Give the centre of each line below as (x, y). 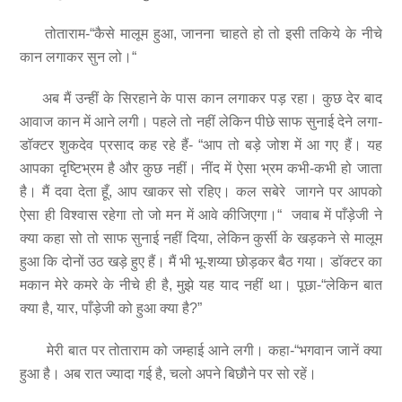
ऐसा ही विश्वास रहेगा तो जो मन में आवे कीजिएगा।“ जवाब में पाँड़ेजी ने (201, 215)
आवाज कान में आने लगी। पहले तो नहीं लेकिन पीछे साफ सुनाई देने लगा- (201, 122)
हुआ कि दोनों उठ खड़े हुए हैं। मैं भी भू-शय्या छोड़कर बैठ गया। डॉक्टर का (201, 262)
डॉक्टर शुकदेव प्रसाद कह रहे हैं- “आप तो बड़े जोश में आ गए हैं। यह (201, 145)
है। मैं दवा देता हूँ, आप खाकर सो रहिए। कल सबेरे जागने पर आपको (201, 192)
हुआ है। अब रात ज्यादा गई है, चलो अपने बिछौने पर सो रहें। (169, 374)
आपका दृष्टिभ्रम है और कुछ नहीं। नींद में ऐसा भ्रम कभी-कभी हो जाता (201, 169)
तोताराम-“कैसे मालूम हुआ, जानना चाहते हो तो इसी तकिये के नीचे (201, 33)
